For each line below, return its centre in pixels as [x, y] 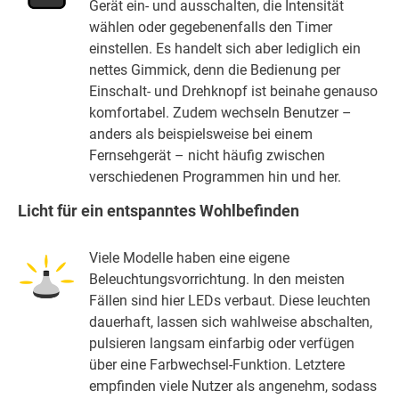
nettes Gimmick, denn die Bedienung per [215, 69]
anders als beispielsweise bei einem [201, 134]
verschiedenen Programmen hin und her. [216, 176]
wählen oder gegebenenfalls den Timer [211, 27]
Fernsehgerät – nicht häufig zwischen [208, 155]
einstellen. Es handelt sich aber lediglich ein [225, 48]
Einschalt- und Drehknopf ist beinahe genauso [234, 91]
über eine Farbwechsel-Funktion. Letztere [217, 364]
